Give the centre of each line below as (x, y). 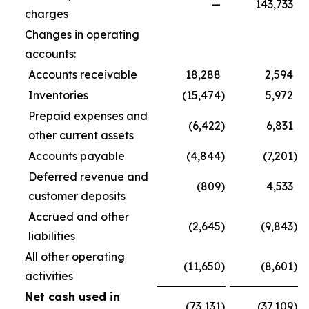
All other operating (75, 257)
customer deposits (77, 196)
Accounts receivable (83, 74)
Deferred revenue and (88, 177)
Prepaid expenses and (88, 116)
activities (49, 276)
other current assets (81, 135)
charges (47, 14)
